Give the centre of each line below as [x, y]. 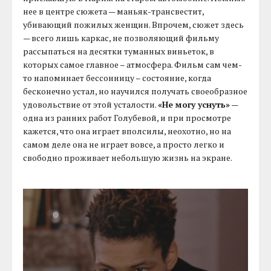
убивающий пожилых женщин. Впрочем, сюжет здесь [134, 24]
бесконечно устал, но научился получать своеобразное [135, 91]
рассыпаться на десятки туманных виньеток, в [119, 51]
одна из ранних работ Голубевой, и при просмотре [127, 117]
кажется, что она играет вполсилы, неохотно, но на [127, 131]
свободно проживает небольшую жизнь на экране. [128, 157]
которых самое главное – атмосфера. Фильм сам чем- [133, 64]
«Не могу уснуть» [194, 104]
